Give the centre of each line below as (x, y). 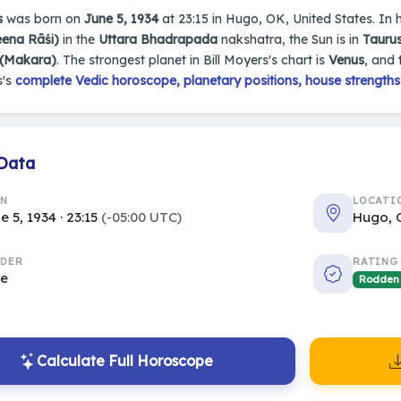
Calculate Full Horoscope (125, 360)
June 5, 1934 (121, 18)
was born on (43, 18)
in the (79, 39)
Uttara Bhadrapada (158, 39)
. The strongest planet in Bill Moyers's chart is (192, 60)
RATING (375, 262)
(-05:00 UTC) (141, 218)
